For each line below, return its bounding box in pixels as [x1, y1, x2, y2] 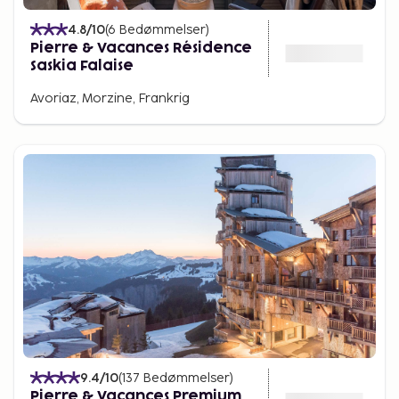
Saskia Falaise [30, 58, 134, 73]
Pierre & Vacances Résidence [30, 40, 252, 55]
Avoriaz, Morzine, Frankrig [30, 90, 190, 106]
